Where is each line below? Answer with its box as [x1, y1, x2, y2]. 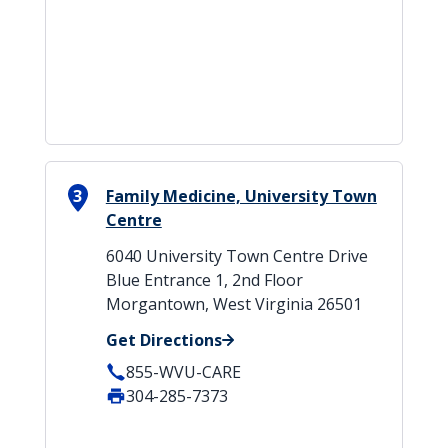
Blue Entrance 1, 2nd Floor [105, 269, 303, 291]
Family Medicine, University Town [105, 185, 377, 207]
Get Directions [105, 329, 222, 351]
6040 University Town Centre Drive [105, 245, 368, 267]
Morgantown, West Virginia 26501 [105, 293, 362, 315]
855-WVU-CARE [125, 361, 241, 383]
